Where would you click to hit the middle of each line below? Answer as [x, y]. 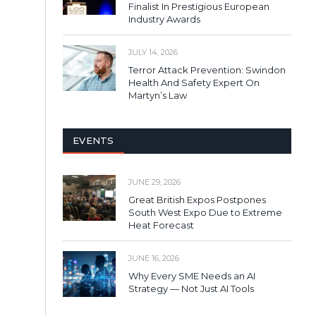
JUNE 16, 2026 [154, 258]
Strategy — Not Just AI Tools [191, 288]
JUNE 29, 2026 [154, 182]
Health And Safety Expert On [194, 82]
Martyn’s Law [158, 95]
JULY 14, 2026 [153, 52]
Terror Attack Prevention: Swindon [207, 69]
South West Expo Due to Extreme [205, 212]
